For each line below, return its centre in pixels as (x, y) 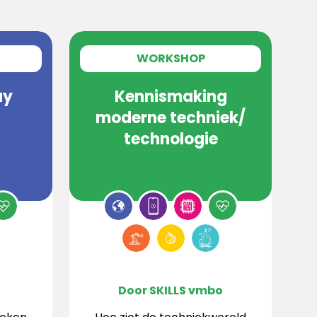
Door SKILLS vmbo (171, 290)
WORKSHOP (171, 58)
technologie (171, 139)
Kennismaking (171, 97)
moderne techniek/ (171, 118)
